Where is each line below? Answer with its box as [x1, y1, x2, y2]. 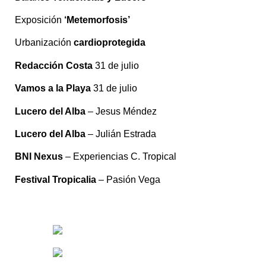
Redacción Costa [15, 60, 93, 71]
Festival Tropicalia [15, 174, 96, 185]
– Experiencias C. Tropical [63, 151, 176, 162]
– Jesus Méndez [85, 106, 157, 116]
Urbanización [15, 37, 74, 48]
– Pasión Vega [96, 174, 160, 185]
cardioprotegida [74, 37, 145, 48]
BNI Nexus [15, 151, 63, 162]
